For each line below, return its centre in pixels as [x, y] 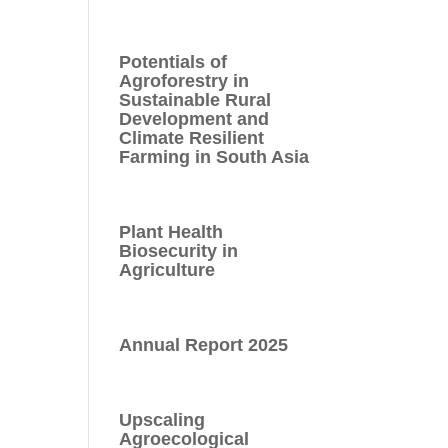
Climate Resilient [192, 137]
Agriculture [167, 269]
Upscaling [162, 419]
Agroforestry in [184, 80]
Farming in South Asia [214, 156]
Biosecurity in [179, 250]
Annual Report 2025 [204, 344]
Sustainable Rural [195, 99]
